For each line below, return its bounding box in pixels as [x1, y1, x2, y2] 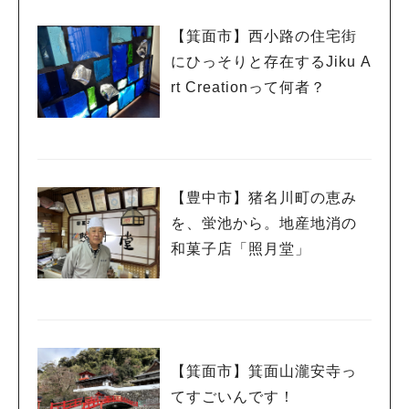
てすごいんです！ [171, 389, 295, 405]
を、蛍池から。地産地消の [171, 215, 357, 231]
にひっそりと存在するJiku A [171, 54, 372, 70]
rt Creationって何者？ [171, 79, 326, 96]
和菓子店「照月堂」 [171, 240, 310, 257]
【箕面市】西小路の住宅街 [171, 28, 357, 45]
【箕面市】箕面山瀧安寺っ [171, 363, 357, 380]
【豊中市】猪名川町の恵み [171, 189, 357, 205]
